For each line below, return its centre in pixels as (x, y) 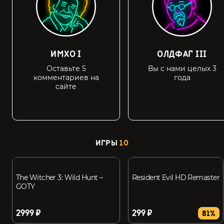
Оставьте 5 (66, 68)
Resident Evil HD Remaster (176, 177)
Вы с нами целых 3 (182, 68)
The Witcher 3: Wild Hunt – (59, 177)
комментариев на (66, 77)
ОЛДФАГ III (182, 54)
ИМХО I (66, 54)
